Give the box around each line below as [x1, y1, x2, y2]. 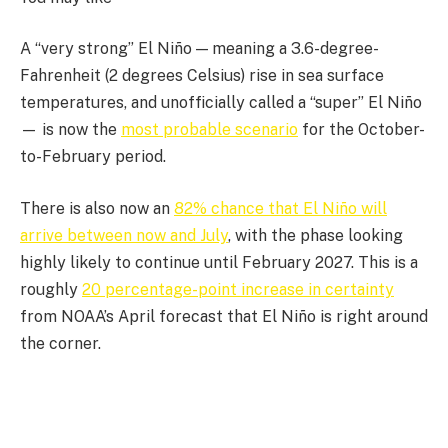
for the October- [298, 120, 425, 140]
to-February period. [20, 147, 166, 167]
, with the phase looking [228, 225, 403, 245]
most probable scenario [121, 120, 298, 140]
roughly [20, 279, 82, 299]
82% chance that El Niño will [174, 198, 387, 218]
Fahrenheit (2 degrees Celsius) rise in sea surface [20, 66, 384, 86]
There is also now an [20, 198, 174, 218]
